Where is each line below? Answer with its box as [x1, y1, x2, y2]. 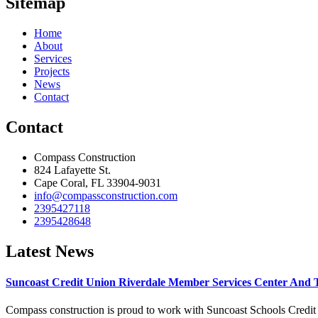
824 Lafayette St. [34, 163, 111, 176]
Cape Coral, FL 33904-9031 [34, 176, 161, 189]
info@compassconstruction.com [34, 189, 177, 202]
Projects [34, 65, 70, 78]
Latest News [6, 241, 94, 261]
